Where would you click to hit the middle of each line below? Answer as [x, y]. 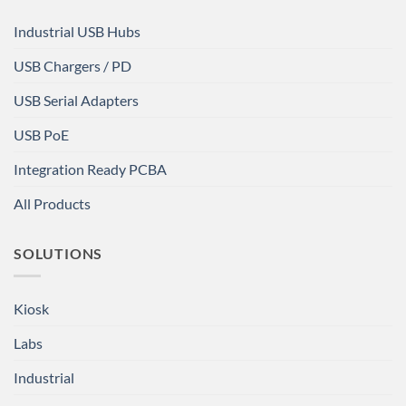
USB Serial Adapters [76, 101]
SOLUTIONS [58, 254]
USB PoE [41, 135]
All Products [52, 204]
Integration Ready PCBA [90, 169]
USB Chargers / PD [72, 66]
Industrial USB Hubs [77, 32]
